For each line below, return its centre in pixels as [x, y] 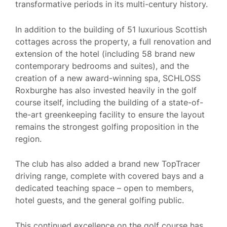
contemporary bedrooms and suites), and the [102, 66]
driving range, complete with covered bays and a [109, 176]
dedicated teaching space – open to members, [104, 188]
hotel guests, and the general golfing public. [100, 200]
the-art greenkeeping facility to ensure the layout [110, 114]
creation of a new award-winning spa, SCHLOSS [108, 78]
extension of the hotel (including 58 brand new [105, 53]
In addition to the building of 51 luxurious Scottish [111, 29]
